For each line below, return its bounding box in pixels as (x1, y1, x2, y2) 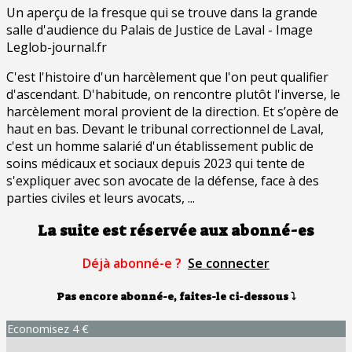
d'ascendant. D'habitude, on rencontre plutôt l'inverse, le (6, 85, 340, 103)
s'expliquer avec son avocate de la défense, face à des (6, 171, 319, 189)
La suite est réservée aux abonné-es (38, 221, 314, 240)
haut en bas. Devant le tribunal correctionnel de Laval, (6, 119, 324, 137)
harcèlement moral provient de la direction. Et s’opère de (6, 102, 339, 120)
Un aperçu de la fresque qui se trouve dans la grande (6, 3, 317, 21)
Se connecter (188, 255, 269, 273)
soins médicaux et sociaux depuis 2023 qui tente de (6, 154, 305, 172)
